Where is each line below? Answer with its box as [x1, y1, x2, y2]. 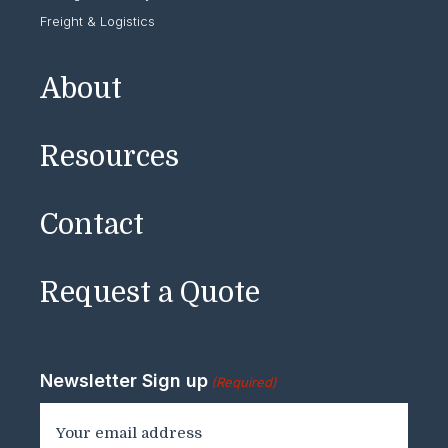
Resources [40, 141, 179, 174]
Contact [40, 209, 144, 242]
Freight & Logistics [40, 13, 155, 30]
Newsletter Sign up [40, 370, 208, 392]
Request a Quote [40, 277, 260, 310]
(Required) [211, 374, 278, 391]
